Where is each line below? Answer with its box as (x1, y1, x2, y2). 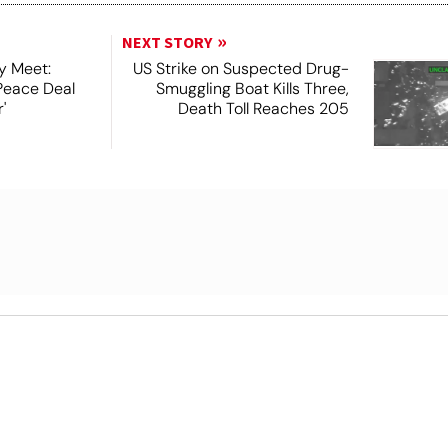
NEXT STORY (121, 31, 212, 54)
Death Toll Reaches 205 (177, 97, 349, 119)
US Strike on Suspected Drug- (132, 57, 349, 79)
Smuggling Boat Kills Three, (155, 77, 349, 99)
